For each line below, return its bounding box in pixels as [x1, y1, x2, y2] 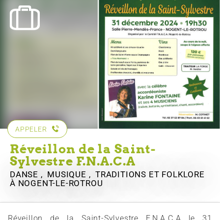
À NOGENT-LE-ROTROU [10, 178, 103, 189]
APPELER [15, 125, 47, 134]
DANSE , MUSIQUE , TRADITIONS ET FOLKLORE [10, 169, 205, 180]
